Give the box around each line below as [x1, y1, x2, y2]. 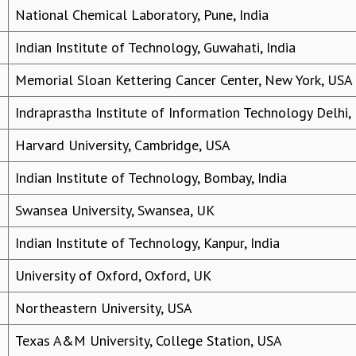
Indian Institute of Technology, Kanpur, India [15, 234, 280, 253]
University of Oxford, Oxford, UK [15, 266, 211, 285]
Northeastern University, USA [15, 299, 192, 318]
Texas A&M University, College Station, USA [15, 331, 282, 350]
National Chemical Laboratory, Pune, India [15, 6, 269, 25]
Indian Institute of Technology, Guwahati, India [15, 38, 296, 57]
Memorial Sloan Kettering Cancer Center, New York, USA [15, 71, 353, 90]
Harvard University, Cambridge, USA [15, 136, 230, 155]
